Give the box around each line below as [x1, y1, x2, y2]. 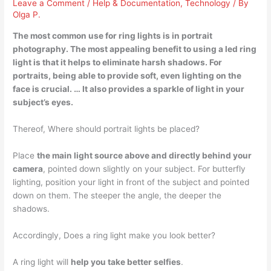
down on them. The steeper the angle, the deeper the [13, 190, 222, 200]
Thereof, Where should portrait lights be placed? [13, 123, 200, 134]
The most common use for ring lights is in [13, 31, 182, 41]
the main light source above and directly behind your [37, 150, 252, 160]
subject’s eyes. [13, 97, 74, 108]
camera [13, 163, 44, 174]
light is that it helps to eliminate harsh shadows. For [13, 57, 223, 68]
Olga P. [13, 10, 41, 20]
